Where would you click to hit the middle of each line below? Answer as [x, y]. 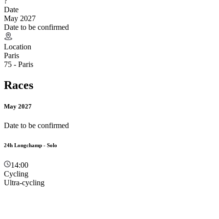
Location [18, 46]
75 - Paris [19, 64]
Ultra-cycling [24, 183]
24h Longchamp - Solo [31, 145]
